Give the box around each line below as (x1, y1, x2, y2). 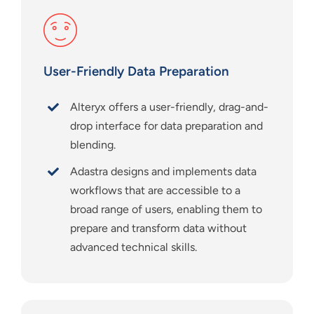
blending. (70, 138, 116, 151)
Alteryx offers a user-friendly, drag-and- (70, 100, 269, 114)
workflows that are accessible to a (70, 184, 241, 198)
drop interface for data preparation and (70, 119, 264, 132)
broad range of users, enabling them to (70, 203, 263, 217)
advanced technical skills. (70, 240, 198, 254)
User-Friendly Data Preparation (43, 63, 229, 79)
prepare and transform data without (70, 221, 247, 235)
